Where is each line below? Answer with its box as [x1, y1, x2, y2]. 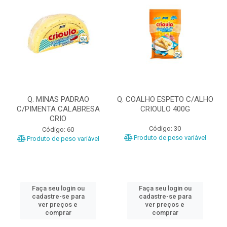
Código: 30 [149, 125, 181, 132]
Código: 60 [42, 126, 74, 133]
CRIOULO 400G [140, 104, 190, 113]
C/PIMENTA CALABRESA [16, 104, 100, 113]
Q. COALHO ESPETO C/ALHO [117, 95, 213, 104]
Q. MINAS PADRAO [27, 95, 89, 104]
